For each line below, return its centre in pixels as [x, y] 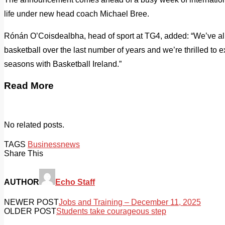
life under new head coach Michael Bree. [77, 14]
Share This [24, 154]
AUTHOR [22, 182]
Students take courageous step [111, 211]
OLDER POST [30, 211]
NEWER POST [31, 202]
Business [44, 145]
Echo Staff [75, 182]
